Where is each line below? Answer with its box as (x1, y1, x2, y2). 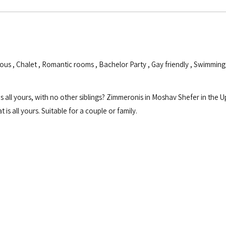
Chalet (16, 60, 37, 69)
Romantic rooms (42, 60, 94, 69)
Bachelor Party (99, 60, 146, 69)
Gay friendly (151, 60, 189, 69)
